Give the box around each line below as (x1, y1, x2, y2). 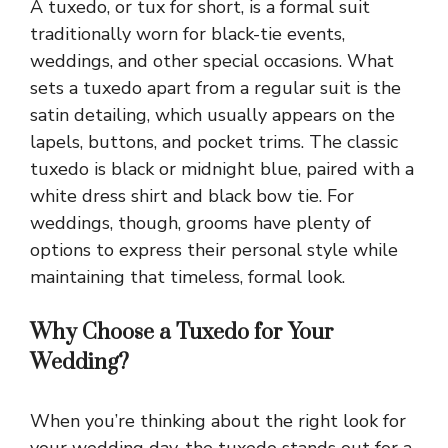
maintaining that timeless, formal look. (30, 264, 345, 289)
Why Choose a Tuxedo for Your (30, 318, 334, 346)
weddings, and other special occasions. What (30, 48, 394, 73)
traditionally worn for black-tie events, (30, 21, 345, 46)
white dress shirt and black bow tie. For (30, 183, 354, 208)
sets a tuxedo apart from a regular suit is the (30, 75, 401, 100)
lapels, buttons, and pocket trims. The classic (30, 129, 398, 154)
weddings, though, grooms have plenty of (30, 210, 371, 235)
